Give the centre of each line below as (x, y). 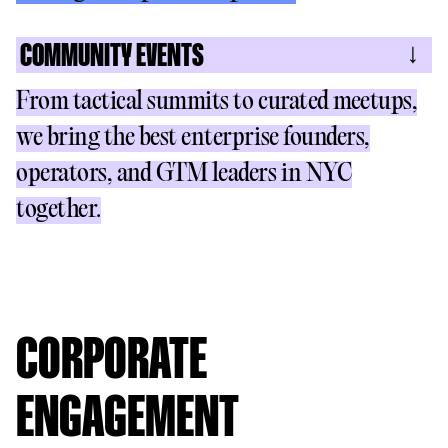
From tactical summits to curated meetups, (217, 102)
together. (58, 210)
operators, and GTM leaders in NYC (184, 174)
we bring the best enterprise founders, (193, 138)
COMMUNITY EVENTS (112, 56)
